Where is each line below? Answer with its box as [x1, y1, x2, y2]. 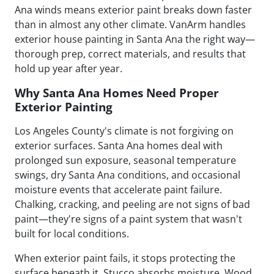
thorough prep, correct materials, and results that [15, 47, 246, 61]
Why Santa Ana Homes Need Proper [15, 84, 219, 102]
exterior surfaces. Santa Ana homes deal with [15, 139, 223, 153]
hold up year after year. [15, 62, 122, 76]
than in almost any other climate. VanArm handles [15, 18, 246, 32]
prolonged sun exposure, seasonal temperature [15, 154, 236, 168]
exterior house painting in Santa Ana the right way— [15, 32, 255, 46]
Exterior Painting [15, 98, 113, 116]
